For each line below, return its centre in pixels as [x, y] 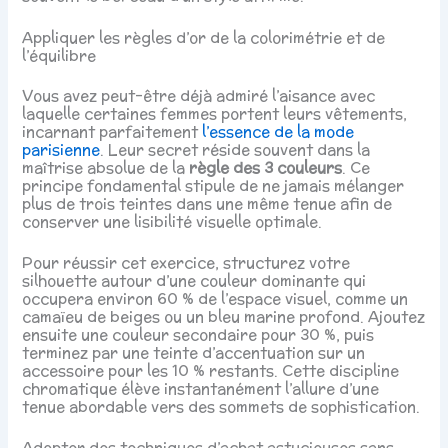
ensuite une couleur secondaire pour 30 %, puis [198, 335]
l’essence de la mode [278, 131]
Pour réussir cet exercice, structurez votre [186, 263]
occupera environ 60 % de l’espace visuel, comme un [215, 299]
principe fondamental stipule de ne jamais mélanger [213, 185]
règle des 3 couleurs [266, 167]
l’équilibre [59, 55]
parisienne [61, 149]
